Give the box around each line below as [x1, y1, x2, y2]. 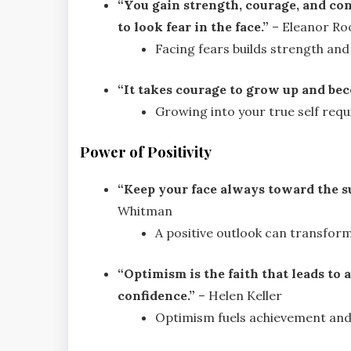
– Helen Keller [195, 288, 282, 304]
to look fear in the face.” [118, 19, 269, 35]
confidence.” [118, 288, 195, 304]
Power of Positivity [80, 142, 212, 162]
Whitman [118, 203, 172, 219]
